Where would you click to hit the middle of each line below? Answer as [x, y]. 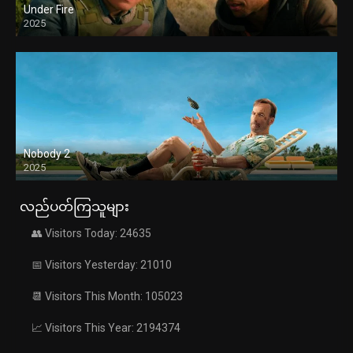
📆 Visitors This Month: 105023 [107, 297]
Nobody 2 [47, 154]
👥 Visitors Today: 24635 [91, 234]
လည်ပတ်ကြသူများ [74, 207]
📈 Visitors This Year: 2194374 [106, 328]
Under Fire [49, 10]
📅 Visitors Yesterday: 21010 [102, 265]
